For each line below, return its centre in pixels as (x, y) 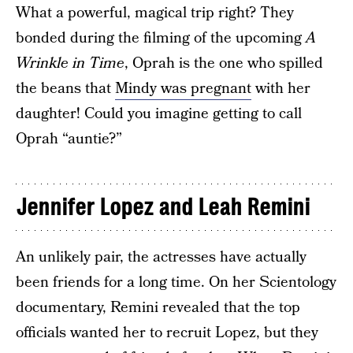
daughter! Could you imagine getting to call (159, 114)
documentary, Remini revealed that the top (158, 308)
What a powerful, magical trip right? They (155, 13)
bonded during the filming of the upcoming (161, 39)
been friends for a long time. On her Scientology (176, 283)
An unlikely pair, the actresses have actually (161, 258)
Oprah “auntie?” (69, 139)
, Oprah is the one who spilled (224, 64)
